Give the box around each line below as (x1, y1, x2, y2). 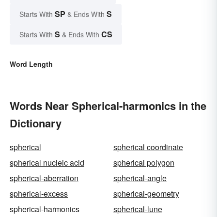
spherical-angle (113, 172, 167, 184)
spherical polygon (113, 157, 174, 169)
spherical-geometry (113, 188, 179, 200)
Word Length (10, 59, 53, 69)
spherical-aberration (10, 172, 78, 184)
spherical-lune (113, 203, 162, 215)
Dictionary (10, 115, 62, 131)
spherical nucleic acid (10, 157, 84, 169)
